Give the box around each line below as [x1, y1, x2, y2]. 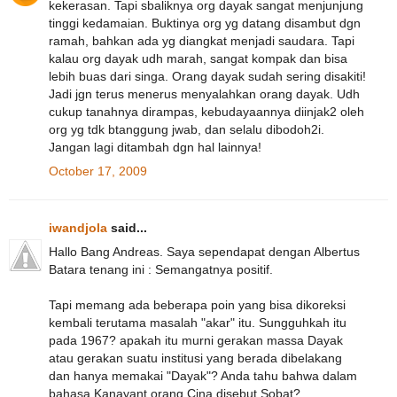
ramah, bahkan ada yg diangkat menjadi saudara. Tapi [49, 33, 354, 48]
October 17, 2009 [49, 163, 147, 178]
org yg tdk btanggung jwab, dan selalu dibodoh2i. [49, 121, 324, 136]
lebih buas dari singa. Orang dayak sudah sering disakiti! [49, 68, 366, 83]
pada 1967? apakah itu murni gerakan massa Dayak [49, 333, 343, 348]
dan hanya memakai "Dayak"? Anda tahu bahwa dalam [49, 369, 357, 384]
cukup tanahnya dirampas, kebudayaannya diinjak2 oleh [49, 104, 364, 119]
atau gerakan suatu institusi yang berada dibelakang [49, 351, 342, 366]
